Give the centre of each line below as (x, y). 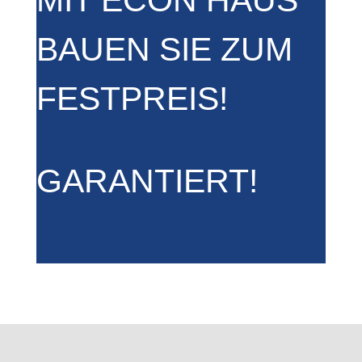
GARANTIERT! (147, 181)
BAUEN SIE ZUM (164, 49)
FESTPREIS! (132, 98)
